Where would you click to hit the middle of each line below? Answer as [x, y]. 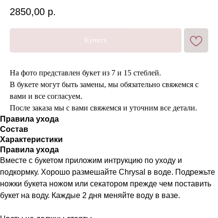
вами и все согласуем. [46, 96]
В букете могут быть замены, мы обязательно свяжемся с [104, 85]
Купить [96, 40]
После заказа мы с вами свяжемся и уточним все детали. [103, 108]
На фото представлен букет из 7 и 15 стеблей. [85, 73]
